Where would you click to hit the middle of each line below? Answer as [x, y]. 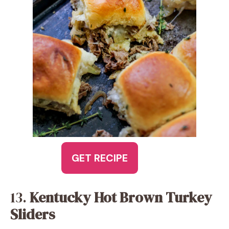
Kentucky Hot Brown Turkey [121, 197]
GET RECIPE [100, 158]
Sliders [33, 214]
